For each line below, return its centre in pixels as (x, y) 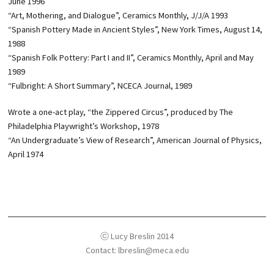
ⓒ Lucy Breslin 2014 (137, 236)
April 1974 (26, 154)
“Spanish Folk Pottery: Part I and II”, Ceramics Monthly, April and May (131, 57)
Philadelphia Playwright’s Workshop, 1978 (84, 126)
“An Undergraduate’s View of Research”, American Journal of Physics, (135, 140)
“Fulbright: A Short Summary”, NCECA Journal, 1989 (100, 86)
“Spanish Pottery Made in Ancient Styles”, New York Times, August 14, (135, 29)
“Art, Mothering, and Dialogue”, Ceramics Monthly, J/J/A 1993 (118, 15)
